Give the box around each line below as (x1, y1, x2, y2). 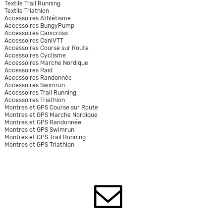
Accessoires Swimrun (4, 81, 65, 89)
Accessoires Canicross (4, 29, 68, 37)
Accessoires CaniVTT (4, 37, 63, 44)
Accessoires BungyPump (4, 22, 74, 29)
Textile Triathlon (4, 7, 49, 14)
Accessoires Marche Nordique (4, 59, 88, 66)
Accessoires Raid (4, 66, 53, 74)
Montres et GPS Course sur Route (4, 104, 98, 111)
